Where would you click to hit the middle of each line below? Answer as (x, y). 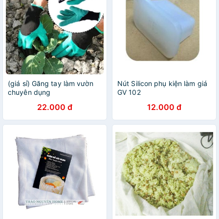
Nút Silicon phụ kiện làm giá (162, 83)
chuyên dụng (29, 92)
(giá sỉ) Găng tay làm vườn (51, 83)
